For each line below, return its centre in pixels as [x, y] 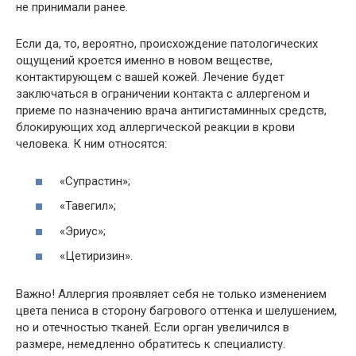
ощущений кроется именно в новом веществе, [144, 60]
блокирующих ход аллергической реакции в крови [155, 127]
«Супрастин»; [95, 181]
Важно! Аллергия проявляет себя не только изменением [171, 294]
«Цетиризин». [96, 256]
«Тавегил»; [88, 206]
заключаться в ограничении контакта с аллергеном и [163, 94]
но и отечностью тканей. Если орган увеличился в [153, 327]
